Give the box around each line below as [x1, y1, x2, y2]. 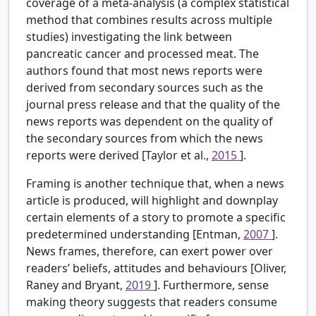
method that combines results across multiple [26, 12, 272, 28]
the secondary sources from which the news [26, 130, 263, 147]
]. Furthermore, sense [154, 277, 269, 293]
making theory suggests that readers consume [26, 294, 277, 310]
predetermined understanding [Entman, [26, 226, 243, 243]
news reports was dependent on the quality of [26, 114, 273, 130]
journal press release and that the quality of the [26, 97, 280, 113]
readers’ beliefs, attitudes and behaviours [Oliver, [26, 260, 286, 276]
